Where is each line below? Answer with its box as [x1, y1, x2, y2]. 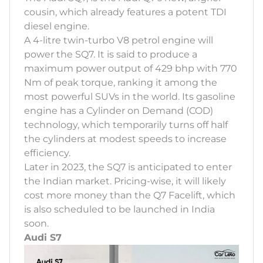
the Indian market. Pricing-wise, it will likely [24, 175, 226, 187]
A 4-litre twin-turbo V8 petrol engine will [24, 34, 213, 46]
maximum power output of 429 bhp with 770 [24, 62, 237, 74]
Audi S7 [24, 231, 62, 243]
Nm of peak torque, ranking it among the [24, 76, 217, 88]
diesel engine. [24, 20, 89, 32]
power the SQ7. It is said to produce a [24, 48, 197, 60]
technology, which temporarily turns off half [24, 119, 228, 130]
